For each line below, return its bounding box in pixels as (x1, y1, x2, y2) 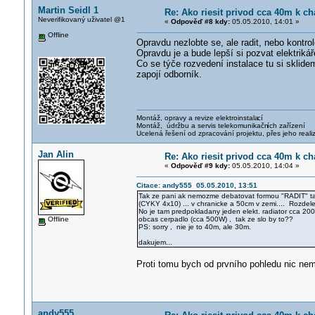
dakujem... (138, 238, 172, 246)
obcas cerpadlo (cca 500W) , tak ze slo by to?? (138, 215, 293, 223)
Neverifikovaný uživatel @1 (37, 15, 125, 23)
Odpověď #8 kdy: (170, 18, 230, 25)
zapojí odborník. (136, 69, 202, 79)
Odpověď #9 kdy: (170, 162, 230, 169)
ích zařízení (267, 122, 306, 129)
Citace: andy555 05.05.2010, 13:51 (136, 181, 257, 189)
